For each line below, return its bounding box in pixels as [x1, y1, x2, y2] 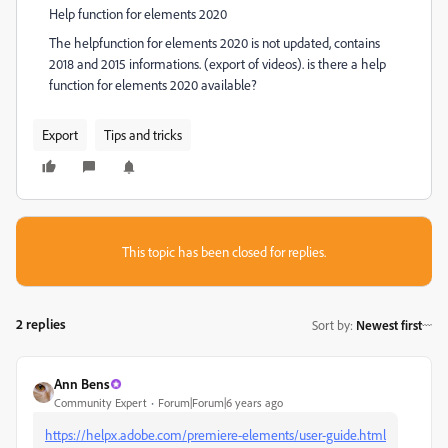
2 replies [16, 315, 66, 332]
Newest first [356, 316, 422, 333]
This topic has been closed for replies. [122, 243, 326, 260]
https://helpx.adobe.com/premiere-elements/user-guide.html [45, 426, 386, 443]
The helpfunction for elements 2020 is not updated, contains [49, 34, 380, 51]
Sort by [312, 316, 350, 333]
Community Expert [54, 395, 147, 410]
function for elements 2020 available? [49, 76, 257, 93]
